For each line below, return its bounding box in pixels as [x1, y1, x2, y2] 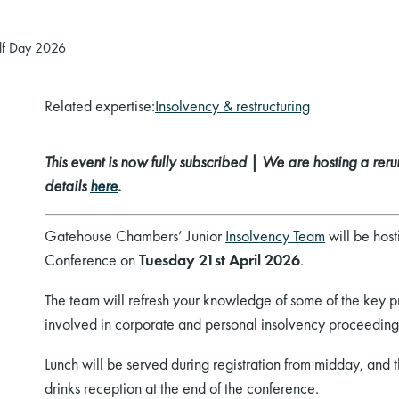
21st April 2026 [195, 249, 300, 271]
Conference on [45, 249, 139, 271]
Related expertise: [45, 95, 155, 117]
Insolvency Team [225, 225, 325, 247]
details [45, 175, 90, 197]
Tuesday [139, 249, 195, 271]
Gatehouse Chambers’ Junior [45, 225, 225, 247]
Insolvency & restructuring [155, 95, 310, 117]
